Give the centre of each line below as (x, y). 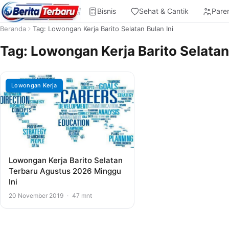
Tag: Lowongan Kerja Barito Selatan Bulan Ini (103, 29)
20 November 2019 (37, 195)
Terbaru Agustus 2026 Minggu (65, 171)
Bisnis (107, 11)
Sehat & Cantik (164, 11)
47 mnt (81, 195)
